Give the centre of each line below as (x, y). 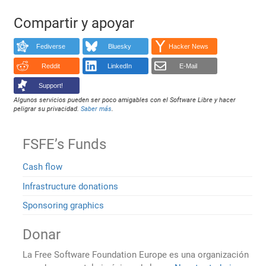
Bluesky (119, 46)
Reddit (50, 66)
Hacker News (188, 46)
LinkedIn (119, 66)
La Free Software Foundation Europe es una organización (136, 255)
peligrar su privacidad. (47, 109)
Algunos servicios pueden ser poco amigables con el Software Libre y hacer (125, 100)
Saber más (96, 109)
